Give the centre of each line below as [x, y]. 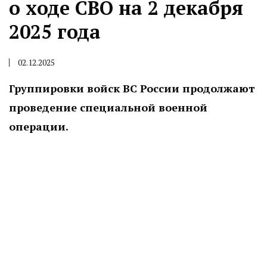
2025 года [55, 32]
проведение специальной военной [108, 107]
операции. [39, 126]
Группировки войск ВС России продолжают [132, 88]
